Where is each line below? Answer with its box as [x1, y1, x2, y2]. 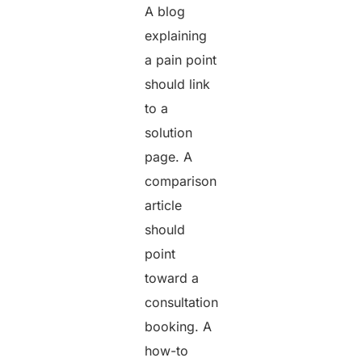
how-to [145, 343, 189, 360]
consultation [145, 294, 219, 311]
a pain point [145, 52, 217, 69]
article [145, 197, 183, 214]
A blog [145, 3, 186, 20]
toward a [145, 270, 200, 287]
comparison [145, 173, 217, 190]
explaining [145, 27, 208, 44]
